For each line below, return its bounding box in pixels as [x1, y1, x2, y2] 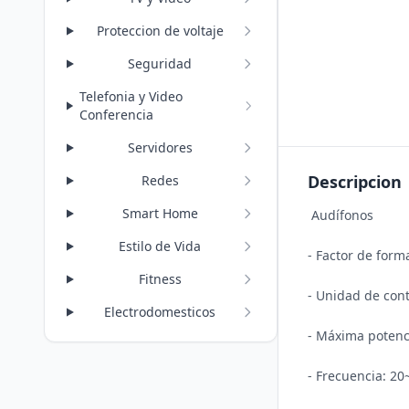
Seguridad [128, 55, 193, 72]
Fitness [138, 270, 182, 288]
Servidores [127, 139, 193, 156]
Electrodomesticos [104, 303, 216, 320]
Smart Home [121, 204, 198, 222]
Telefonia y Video [79, 88, 183, 105]
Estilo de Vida [119, 237, 202, 255]
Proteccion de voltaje [96, 22, 224, 39]
